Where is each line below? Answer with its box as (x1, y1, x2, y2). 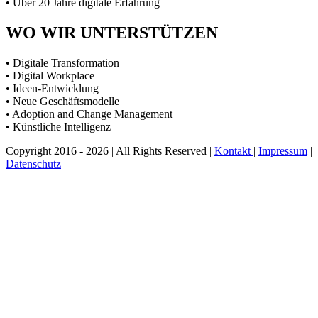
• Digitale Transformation (6, 57, 119, 70)
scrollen (5, 207, 40, 219)
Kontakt (214, 145, 253, 158)
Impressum (258, 145, 307, 158)
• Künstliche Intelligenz (6, 121, 111, 133)
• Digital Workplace (6, 70, 94, 82)
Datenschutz (6, 158, 61, 170)
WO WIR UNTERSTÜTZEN (6, 23, 218, 43)
